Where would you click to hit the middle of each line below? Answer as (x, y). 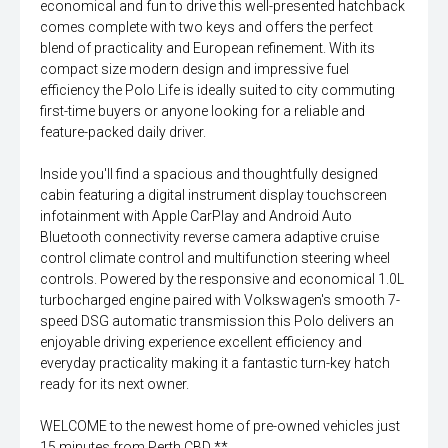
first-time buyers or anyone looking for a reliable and (202, 111)
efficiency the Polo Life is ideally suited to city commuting (217, 90)
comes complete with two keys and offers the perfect (206, 27)
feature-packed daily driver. (123, 132)
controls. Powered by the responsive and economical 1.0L (222, 279)
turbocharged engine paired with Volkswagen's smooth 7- (220, 300)
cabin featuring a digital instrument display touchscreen (213, 195)
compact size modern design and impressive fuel (194, 69)
